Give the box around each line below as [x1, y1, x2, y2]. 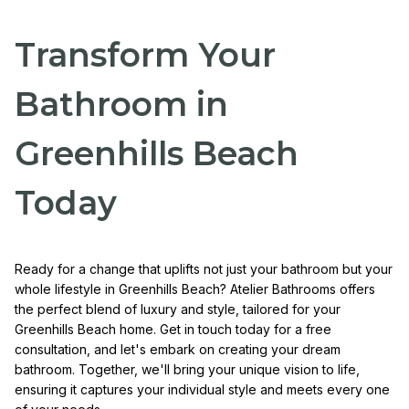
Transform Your [15, 35, 276, 76]
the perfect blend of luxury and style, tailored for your [15, 301, 341, 318]
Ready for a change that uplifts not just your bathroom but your [15, 261, 393, 278]
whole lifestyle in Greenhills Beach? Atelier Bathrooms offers [15, 281, 375, 298]
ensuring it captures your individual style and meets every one [15, 382, 390, 398]
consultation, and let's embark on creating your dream [15, 341, 341, 358]
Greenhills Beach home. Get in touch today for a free [15, 321, 331, 338]
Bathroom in [15, 84, 228, 125]
